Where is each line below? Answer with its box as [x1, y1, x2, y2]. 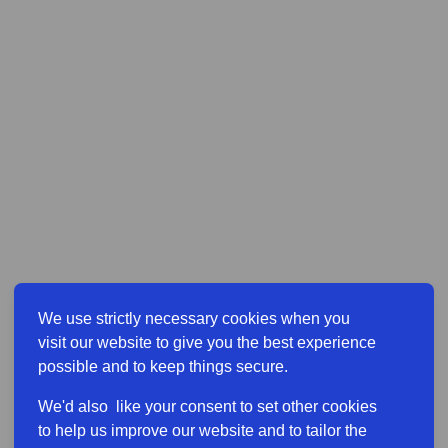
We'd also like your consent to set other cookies [38, 398, 377, 415]
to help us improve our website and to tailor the [38, 422, 367, 439]
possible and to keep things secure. [38, 358, 288, 375]
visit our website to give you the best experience [38, 334, 376, 351]
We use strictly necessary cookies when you [38, 310, 350, 327]
